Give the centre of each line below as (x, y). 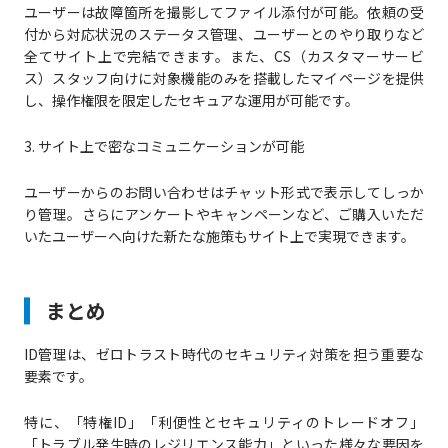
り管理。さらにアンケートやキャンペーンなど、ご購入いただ (224, 214)
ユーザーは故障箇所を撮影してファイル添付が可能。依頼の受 (224, 12)
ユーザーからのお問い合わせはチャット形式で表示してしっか (224, 192)
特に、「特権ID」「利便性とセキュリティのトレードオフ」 (224, 422)
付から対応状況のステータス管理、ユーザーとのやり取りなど (224, 34)
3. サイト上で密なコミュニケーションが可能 (163, 146)
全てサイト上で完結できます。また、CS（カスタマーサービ (224, 56)
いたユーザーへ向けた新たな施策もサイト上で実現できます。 (219, 236)
